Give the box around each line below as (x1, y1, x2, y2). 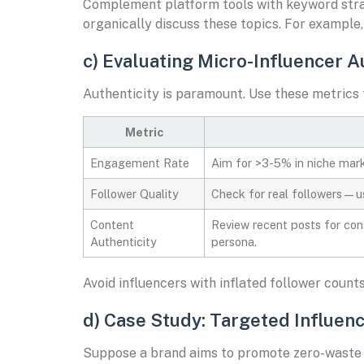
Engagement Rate (90, 156, 189, 170)
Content (90, 218, 134, 232)
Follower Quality (90, 187, 179, 201)
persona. (211, 235, 257, 249)
